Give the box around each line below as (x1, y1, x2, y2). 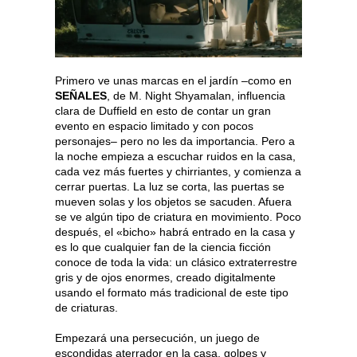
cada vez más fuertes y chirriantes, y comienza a (55, 164, 301, 178)
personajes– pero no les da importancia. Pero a (55, 134, 295, 147)
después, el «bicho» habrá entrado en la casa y (55, 225, 295, 238)
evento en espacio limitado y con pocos (55, 119, 253, 132)
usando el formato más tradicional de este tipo (55, 285, 288, 299)
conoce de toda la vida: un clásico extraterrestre (55, 255, 297, 269)
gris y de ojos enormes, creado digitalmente (55, 270, 276, 284)
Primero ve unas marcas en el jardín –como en (55, 73, 292, 87)
